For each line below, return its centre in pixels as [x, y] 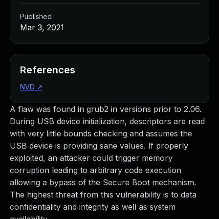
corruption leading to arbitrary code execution [96, 170]
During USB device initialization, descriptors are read [107, 121]
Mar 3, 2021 [42, 27]
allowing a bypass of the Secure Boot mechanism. [103, 182]
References [48, 70]
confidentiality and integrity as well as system [93, 207]
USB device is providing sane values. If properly [99, 146]
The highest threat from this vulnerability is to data [103, 195]
